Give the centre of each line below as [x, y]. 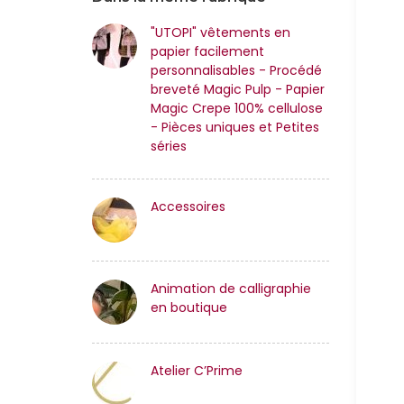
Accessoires [188, 207]
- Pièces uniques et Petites [235, 127]
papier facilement [207, 51]
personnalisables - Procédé [236, 70]
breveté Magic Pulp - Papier [238, 89]
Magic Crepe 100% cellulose [237, 108]
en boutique [189, 308]
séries [169, 146]
